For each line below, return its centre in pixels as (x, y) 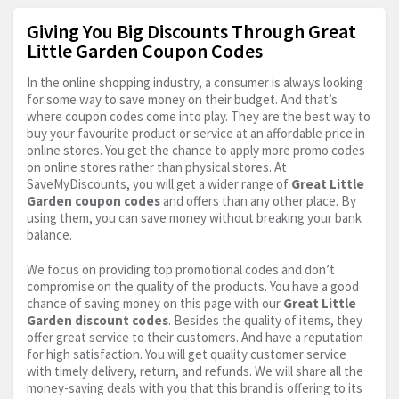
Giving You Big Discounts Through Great (191, 32)
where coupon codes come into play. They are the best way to (199, 117)
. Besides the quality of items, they (265, 321)
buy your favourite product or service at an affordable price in (196, 134)
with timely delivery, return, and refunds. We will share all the (195, 371)
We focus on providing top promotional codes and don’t (181, 270)
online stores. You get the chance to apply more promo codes (196, 151)
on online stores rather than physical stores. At (157, 167)
